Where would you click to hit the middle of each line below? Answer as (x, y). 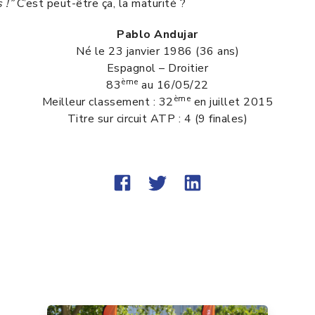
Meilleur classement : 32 (108, 102)
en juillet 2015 (232, 102)
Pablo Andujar (157, 34)
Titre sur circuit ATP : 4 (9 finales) (157, 118)
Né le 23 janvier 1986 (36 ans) (157, 51)
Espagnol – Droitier (157, 68)
